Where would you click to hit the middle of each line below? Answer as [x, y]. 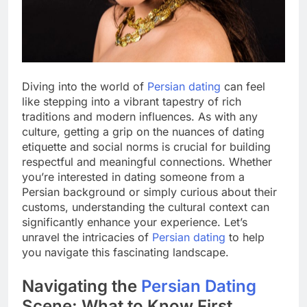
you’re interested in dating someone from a [133, 177]
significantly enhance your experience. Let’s [135, 222]
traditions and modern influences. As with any [140, 117]
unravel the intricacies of [87, 237]
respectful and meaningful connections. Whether [147, 162]
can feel [243, 87]
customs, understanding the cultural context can [146, 207]
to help [245, 237]
